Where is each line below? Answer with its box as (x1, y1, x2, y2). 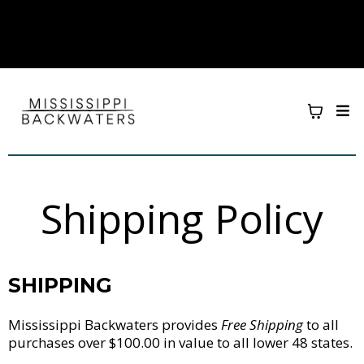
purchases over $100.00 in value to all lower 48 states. (8, 333, 353, 352)
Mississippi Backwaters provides (8, 315, 221, 334)
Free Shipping (221, 315, 306, 334)
